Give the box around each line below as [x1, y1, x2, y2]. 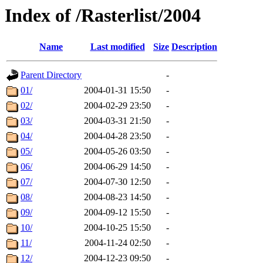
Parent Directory [21, 70, 82, 80]
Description [171, 42, 217, 52]
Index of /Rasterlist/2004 [5, 5, 201, 26]
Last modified [90, 42, 145, 52]
